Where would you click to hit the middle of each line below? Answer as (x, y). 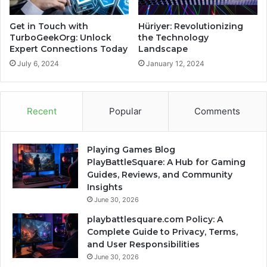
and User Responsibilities (143, 245)
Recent (41, 111)
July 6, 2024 (38, 64)
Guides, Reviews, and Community (160, 175)
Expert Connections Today (69, 49)
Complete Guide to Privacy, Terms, (162, 232)
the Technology (173, 38)
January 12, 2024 (175, 64)
